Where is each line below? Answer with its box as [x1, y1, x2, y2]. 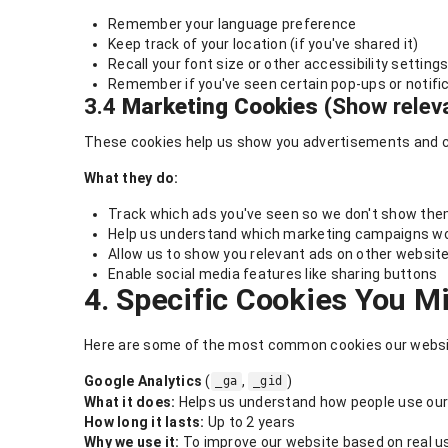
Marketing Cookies [122, 93, 318, 120]
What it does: [84, 393, 176, 410]
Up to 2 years [204, 413, 295, 430]
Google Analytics [84, 372, 202, 389]
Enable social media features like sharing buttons [108, 266, 438, 283]
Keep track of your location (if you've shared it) [108, 36, 419, 53]
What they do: [84, 170, 179, 187]
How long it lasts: [84, 413, 205, 430]
